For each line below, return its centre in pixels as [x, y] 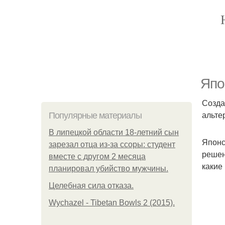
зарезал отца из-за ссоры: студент [112, 144]
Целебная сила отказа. [91, 186]
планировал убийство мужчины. [108, 168]
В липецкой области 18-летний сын [114, 132]
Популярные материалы [95, 116]
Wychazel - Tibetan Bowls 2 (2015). [112, 203]
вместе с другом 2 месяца [97, 156]
